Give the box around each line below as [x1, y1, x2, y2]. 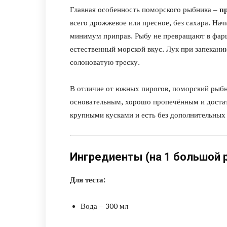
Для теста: [70, 175, 105, 184]
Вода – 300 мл [81, 202, 128, 211]
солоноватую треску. [70, 58, 140, 67]
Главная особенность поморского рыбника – [70, 5, 219, 14]
